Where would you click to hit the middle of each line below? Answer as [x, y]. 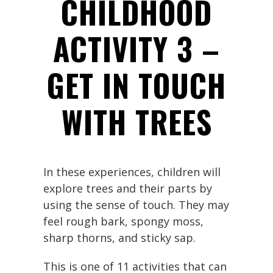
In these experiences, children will [132, 172]
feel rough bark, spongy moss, [123, 221]
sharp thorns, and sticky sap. [119, 237]
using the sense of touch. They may [136, 204]
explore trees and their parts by [128, 188]
